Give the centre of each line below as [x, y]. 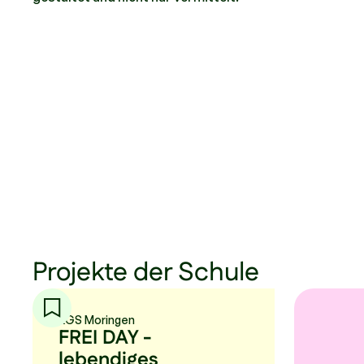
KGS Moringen [97, 320]
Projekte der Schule [146, 273]
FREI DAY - [105, 338]
